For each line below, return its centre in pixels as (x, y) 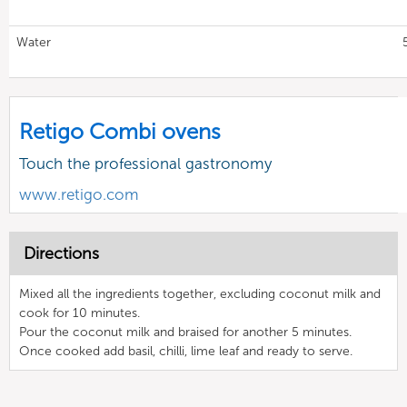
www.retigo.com (79, 194)
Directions (61, 253)
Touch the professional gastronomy (145, 163)
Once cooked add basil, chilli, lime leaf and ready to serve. (186, 351)
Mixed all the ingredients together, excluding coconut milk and (200, 293)
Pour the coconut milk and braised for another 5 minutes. (185, 332)
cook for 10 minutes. (79, 313)
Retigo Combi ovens (120, 131)
